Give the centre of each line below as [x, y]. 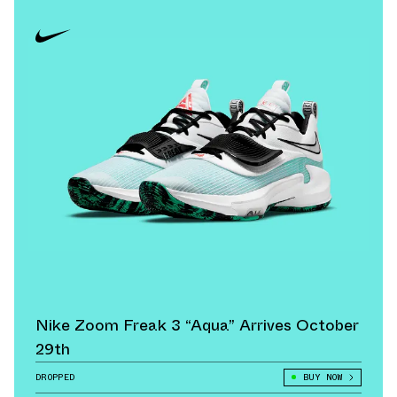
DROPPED [55, 377]
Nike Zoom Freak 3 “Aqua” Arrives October [197, 325]
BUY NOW [322, 377]
